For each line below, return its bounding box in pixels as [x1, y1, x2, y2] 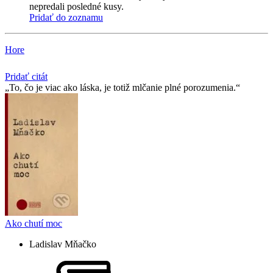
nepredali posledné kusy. [29, 1, 124, 12]
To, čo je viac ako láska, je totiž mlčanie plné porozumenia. [9, 82, 236, 93]
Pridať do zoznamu [29, 12, 103, 23]
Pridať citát [5, 71, 48, 82]
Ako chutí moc [5, 218, 62, 229]
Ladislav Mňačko [29, 239, 96, 250]
